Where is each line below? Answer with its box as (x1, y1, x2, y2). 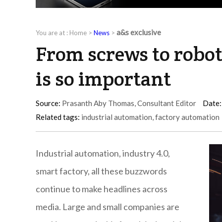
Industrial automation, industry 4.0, (36, 148, 170, 159)
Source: (36, 99, 60, 108)
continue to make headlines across (36, 183, 167, 195)
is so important (36, 66, 171, 92)
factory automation (155, 112, 220, 122)
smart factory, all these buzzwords (36, 166, 167, 177)
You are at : (36, 29, 69, 37)
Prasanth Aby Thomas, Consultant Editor (60, 99, 196, 108)
